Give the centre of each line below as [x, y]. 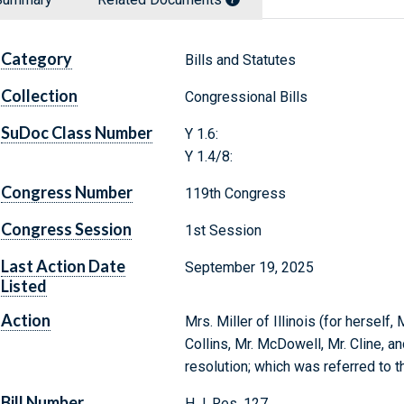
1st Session [223, 231]
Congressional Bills [246, 97]
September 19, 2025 [249, 268]
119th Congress [235, 194]
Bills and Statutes [240, 60]
